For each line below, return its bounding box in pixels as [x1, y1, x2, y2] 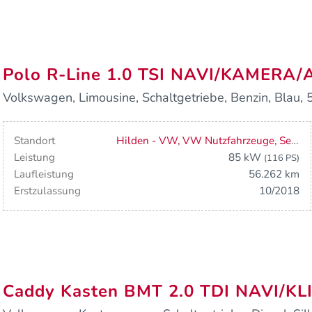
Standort [14, 134, 56, 148]
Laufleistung [14, 167, 75, 182]
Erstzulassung [14, 184, 81, 198]
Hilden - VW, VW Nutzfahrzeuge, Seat [290, 134, 299, 148]
